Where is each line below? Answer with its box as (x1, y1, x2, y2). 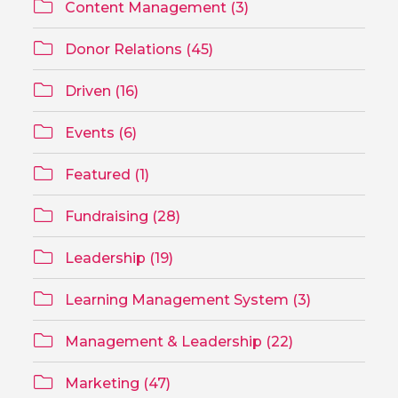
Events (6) (61, 123, 138, 141)
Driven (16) (61, 82, 139, 99)
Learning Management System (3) (61, 291, 312, 308)
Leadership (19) (61, 249, 174, 267)
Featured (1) (61, 165, 150, 183)
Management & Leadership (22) (61, 332, 294, 350)
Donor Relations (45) (61, 40, 214, 58)
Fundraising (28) (61, 207, 181, 225)
